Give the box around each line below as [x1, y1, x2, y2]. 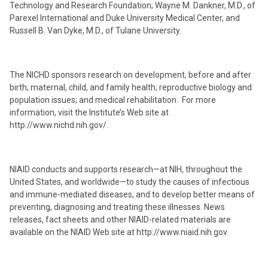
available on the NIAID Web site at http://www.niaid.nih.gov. [10, 227, 229, 237]
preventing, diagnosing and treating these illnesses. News [10, 202, 225, 212]
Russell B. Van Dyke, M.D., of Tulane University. [10, 26, 181, 35]
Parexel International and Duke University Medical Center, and [10, 13, 240, 23]
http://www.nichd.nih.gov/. [10, 120, 108, 130]
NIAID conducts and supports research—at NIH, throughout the [10, 165, 242, 174]
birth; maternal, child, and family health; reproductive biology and [10, 83, 252, 92]
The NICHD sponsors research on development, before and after [10, 70, 251, 80]
